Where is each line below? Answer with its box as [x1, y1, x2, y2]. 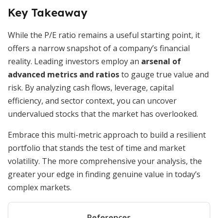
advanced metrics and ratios [8, 69, 119, 80]
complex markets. [8, 182, 72, 193]
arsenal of [141, 56, 181, 67]
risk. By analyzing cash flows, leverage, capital [8, 82, 174, 93]
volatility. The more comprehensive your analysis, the [8, 156, 202, 166]
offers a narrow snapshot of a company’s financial [8, 43, 190, 54]
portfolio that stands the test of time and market [8, 143, 185, 153]
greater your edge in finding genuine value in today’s [8, 169, 200, 180]
